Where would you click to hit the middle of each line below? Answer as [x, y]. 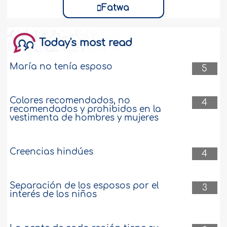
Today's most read [86, 43]
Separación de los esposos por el [85, 186]
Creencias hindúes [52, 152]
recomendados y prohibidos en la [86, 109]
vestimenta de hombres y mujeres [84, 118]
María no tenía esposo [61, 67]
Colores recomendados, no [70, 101]
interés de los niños [53, 195]
